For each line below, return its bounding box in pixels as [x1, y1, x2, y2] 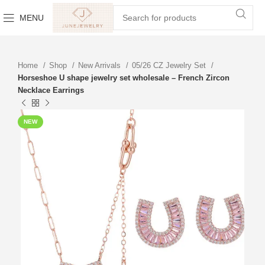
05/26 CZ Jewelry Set [132, 61, 208, 70]
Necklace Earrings [18, 86, 84, 95]
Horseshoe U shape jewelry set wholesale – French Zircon [18, 73, 230, 82]
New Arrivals [78, 61, 123, 70]
